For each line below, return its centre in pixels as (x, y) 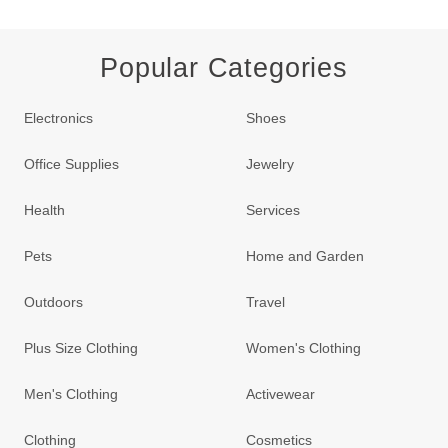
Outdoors (53, 301)
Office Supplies (71, 163)
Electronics (58, 117)
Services (273, 209)
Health (44, 209)
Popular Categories (224, 67)
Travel (266, 301)
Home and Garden (305, 255)
